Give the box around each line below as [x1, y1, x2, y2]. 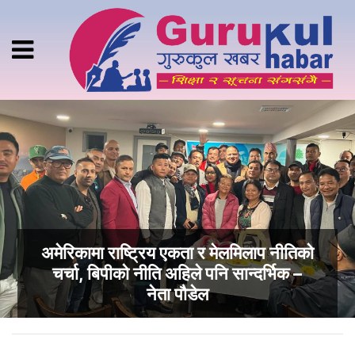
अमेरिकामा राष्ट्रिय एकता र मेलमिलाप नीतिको [40, 242, 314, 264]
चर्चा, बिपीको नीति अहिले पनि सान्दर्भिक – [52, 263, 303, 284]
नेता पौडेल [146, 284, 208, 305]
